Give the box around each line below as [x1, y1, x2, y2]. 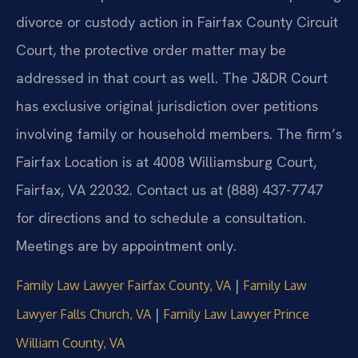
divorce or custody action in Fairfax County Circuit [16, 13, 338, 32]
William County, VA [16, 335, 125, 352]
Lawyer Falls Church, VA [16, 306, 151, 323]
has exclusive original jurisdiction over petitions [16, 97, 318, 116]
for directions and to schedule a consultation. [16, 209, 306, 228]
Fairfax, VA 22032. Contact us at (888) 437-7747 [16, 181, 323, 200]
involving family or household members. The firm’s [16, 125, 342, 144]
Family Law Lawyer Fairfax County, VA [16, 277, 231, 294]
